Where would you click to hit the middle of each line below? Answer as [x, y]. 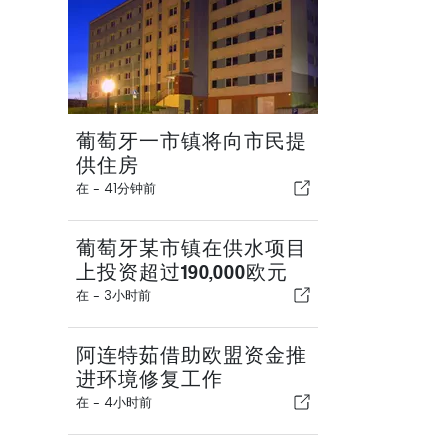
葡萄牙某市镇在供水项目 [191, 248]
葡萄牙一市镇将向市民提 [191, 141]
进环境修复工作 [149, 379]
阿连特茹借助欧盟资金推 [191, 355]
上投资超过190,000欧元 [182, 272]
